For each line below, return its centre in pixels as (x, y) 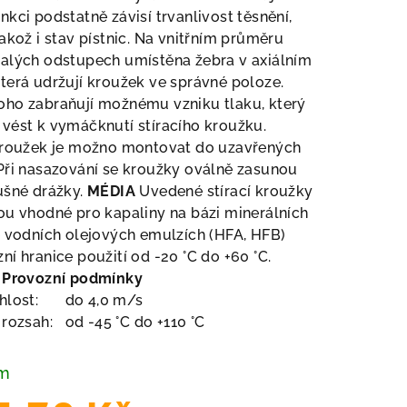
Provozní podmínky (72, 278)
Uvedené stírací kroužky (226, 191)
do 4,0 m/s (104, 300)
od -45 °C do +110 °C (135, 322)
